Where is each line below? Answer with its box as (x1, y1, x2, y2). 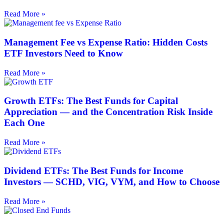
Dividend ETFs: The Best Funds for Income (4, 165, 183, 176)
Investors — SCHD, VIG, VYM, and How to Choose (4, 176, 219, 187)
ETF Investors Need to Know (4, 47, 123, 58)
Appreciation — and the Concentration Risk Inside (4, 106, 212, 117)
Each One (4, 117, 44, 128)
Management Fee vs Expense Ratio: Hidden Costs (4, 36, 207, 47)
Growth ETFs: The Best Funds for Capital (4, 95, 178, 106)
